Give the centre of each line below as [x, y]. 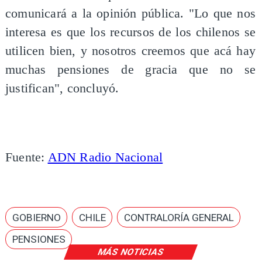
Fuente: [26, 157]
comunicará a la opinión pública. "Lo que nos [130, 14]
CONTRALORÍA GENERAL [179, 217]
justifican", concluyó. [62, 89]
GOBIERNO [36, 217]
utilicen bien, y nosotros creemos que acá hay [130, 51]
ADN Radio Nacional [105, 157]
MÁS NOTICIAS [131, 252]
